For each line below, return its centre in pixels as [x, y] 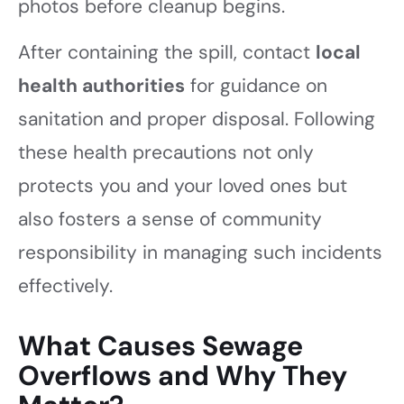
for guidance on [256, 86]
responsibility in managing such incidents [200, 253]
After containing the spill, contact [167, 53]
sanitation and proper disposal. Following [197, 119]
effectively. [65, 286]
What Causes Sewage [161, 345]
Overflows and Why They [183, 375]
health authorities [101, 86]
